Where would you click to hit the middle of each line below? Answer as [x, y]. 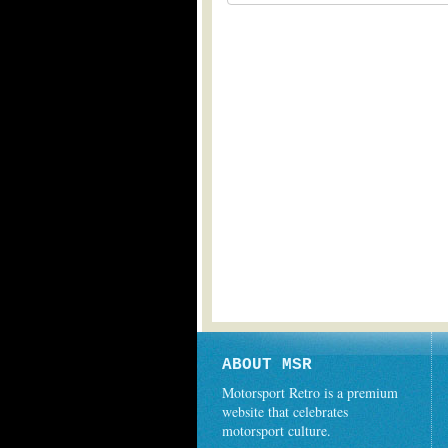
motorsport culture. [276, 430]
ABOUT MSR [267, 365]
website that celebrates [285, 411]
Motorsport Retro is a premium [310, 392]
